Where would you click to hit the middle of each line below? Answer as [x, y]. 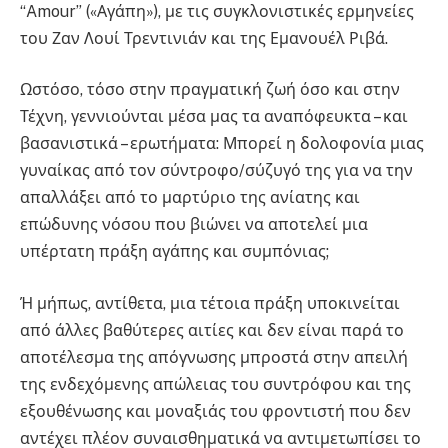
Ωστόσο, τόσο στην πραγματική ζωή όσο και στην [210, 90]
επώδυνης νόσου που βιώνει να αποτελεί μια [194, 225]
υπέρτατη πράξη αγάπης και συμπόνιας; [174, 252]
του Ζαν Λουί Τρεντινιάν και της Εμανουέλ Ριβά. [208, 38]
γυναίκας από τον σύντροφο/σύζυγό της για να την [216, 171]
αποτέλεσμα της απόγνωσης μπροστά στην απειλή [214, 358]
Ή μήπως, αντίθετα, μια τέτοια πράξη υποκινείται [210, 304]
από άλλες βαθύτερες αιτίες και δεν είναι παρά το [212, 331]
